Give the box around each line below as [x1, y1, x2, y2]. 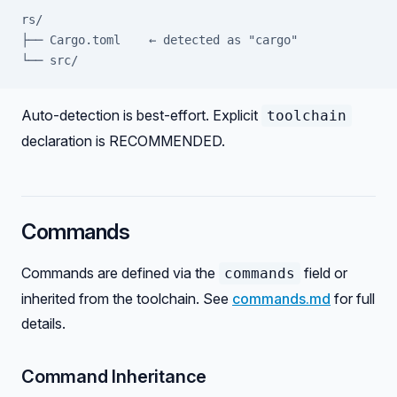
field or [300, 264, 347, 282]
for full [331, 290, 375, 307]
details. [21, 315, 66, 332]
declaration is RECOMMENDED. [21, 132, 225, 150]
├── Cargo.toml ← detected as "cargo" [21, 33, 298, 47]
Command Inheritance [21, 366, 207, 387]
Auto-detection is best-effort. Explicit [21, 106, 261, 124]
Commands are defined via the [21, 264, 219, 282]
